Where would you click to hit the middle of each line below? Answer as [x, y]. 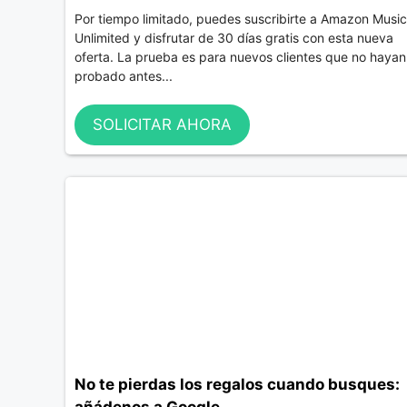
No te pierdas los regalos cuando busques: [237, 384]
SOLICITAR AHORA [162, 124]
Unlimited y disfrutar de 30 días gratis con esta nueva [234, 38]
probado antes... [124, 76]
